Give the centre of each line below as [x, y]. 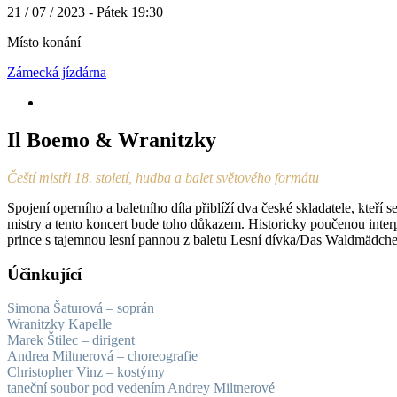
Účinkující [44, 274]
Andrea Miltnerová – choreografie [102, 356]
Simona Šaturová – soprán [81, 308]
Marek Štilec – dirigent [71, 340]
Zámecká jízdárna [57, 72]
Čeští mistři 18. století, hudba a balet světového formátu [163, 177]
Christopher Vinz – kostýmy [86, 372]
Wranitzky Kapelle [59, 324]
